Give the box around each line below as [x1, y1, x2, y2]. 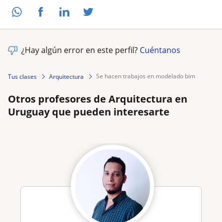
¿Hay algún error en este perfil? [21, 44, 140, 55]
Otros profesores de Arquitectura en [8, 92, 187, 106]
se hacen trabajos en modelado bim [100, 71, 195, 80]
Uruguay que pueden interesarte [8, 105, 169, 118]
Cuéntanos [140, 44, 180, 55]
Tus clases [8, 72, 37, 81]
